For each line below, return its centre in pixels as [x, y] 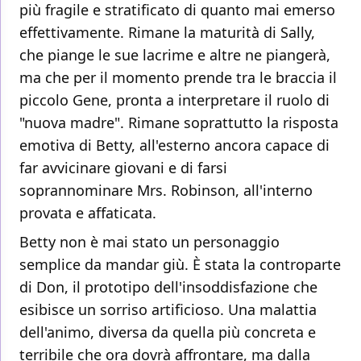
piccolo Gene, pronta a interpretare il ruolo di [174, 100]
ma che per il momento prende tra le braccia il [178, 78]
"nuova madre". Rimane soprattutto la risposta [179, 123]
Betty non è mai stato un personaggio [149, 242]
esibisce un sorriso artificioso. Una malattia [168, 310]
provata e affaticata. [88, 213]
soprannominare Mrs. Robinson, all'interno [166, 191]
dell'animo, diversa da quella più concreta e [168, 332]
